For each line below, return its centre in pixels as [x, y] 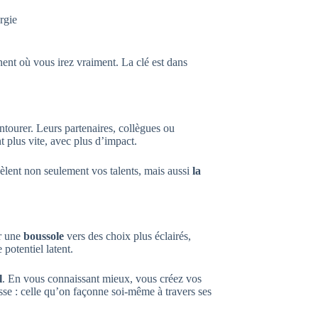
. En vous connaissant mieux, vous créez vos [102, 279]
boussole [44, 236]
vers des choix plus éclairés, [127, 236]
